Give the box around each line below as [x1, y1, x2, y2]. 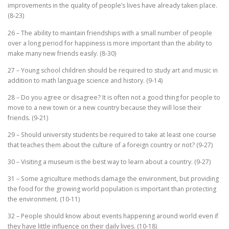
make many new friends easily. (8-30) [8, 49, 116, 58]
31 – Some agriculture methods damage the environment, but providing [8, 174, 219, 184]
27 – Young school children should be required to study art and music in [8, 65, 218, 75]
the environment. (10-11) [8, 195, 80, 204]
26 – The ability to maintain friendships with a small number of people [8, 28, 212, 37]
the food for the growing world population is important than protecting [8, 185, 216, 194]
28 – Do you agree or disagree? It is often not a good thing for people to [8, 93, 220, 102]
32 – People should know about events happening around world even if [8, 212, 218, 221]
